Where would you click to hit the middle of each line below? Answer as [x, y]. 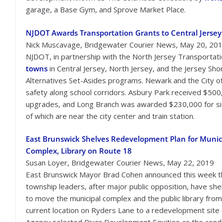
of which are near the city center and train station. [110, 116]
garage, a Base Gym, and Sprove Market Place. [106, 9]
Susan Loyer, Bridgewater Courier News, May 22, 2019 [120, 163]
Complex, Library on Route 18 [79, 151]
